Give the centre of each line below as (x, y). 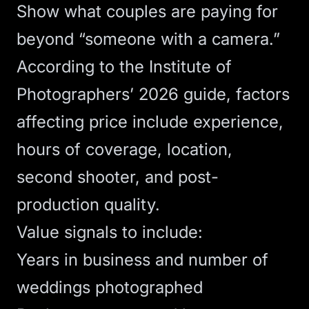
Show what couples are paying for (147, 11)
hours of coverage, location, (124, 149)
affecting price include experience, (150, 122)
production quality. (88, 205)
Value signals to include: (110, 232)
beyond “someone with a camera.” (148, 39)
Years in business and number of (142, 260)
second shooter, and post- (118, 177)
